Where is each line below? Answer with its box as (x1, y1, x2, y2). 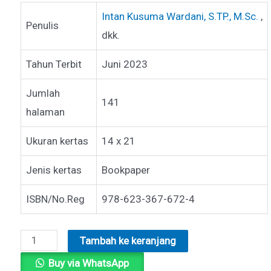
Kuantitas (19, 232, 63, 244)
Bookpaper (101, 164, 150, 177)
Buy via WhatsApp (48, 256, 129, 269)
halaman (25, 106, 65, 119)
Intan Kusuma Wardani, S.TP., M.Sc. (101, 10, 261, 23)
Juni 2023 (101, 58, 148, 71)
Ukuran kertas (25, 135, 88, 148)
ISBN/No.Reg (25, 193, 85, 206)
